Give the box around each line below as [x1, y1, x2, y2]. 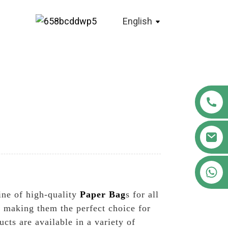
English [123, 15, 153, 26]
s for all [126, 189, 159, 199]
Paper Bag [80, 189, 126, 199]
